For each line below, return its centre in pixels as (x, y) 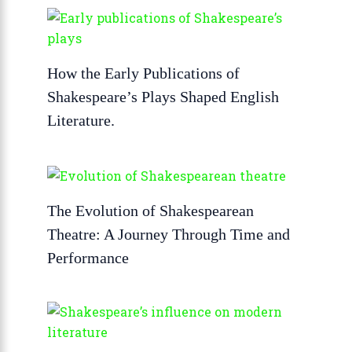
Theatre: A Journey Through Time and (169, 234)
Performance (88, 257)
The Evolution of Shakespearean (150, 210)
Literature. (81, 120)
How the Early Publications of (143, 73)
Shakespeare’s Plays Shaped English (163, 96)
